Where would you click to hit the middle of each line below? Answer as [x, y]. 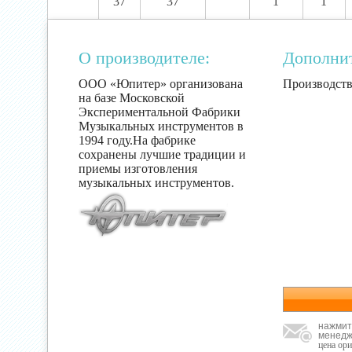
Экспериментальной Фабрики [159, 112]
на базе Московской [132, 98]
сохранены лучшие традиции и [162, 154]
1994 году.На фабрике [137, 140]
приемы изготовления [138, 169]
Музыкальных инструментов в [161, 126]
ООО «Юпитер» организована [161, 84]
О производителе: [144, 58]
